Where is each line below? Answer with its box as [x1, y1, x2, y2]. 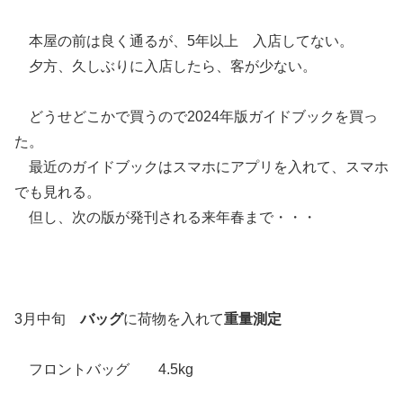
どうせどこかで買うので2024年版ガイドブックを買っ [14, 108, 378, 124]
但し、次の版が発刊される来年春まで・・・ [14, 209, 317, 225]
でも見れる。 [14, 184, 101, 200]
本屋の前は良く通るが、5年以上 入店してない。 [14, 32, 354, 49]
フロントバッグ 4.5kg [14, 361, 193, 377]
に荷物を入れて [123, 310, 224, 327]
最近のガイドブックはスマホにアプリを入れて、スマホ [14, 158, 389, 175]
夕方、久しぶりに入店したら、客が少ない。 [14, 58, 317, 74]
